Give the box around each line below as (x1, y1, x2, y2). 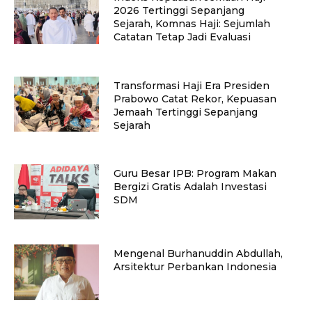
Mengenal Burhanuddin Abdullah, (113, 247, 283, 260)
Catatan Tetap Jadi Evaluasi (113, 31, 251, 44)
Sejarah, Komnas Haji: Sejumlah (113, 17, 270, 31)
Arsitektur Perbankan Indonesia (113, 260, 276, 274)
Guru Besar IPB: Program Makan (113, 166, 276, 180)
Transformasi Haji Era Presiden (113, 79, 270, 92)
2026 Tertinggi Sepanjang (113, 4, 244, 17)
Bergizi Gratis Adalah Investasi (113, 180, 267, 193)
